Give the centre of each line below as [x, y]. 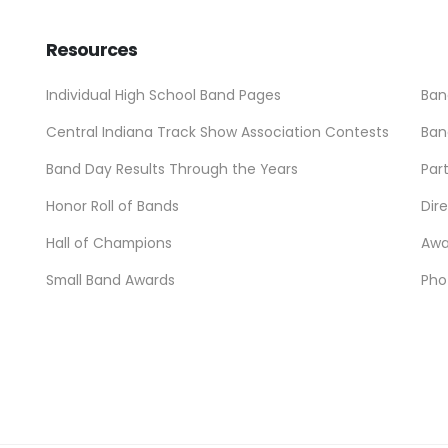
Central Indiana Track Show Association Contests [217, 132]
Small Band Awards [110, 280]
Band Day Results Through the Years [172, 169]
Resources [92, 49]
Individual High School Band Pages [163, 95]
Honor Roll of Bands [112, 206]
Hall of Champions [109, 243]
